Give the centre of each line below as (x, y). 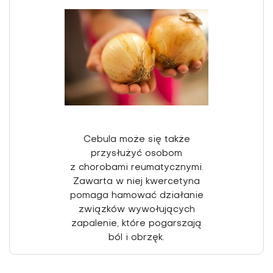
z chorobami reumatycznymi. (136, 167)
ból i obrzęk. (136, 237)
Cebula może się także (136, 139)
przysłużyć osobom (136, 153)
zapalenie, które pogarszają (136, 223)
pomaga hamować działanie (136, 195)
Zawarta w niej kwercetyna (136, 181)
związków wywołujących (136, 209)
